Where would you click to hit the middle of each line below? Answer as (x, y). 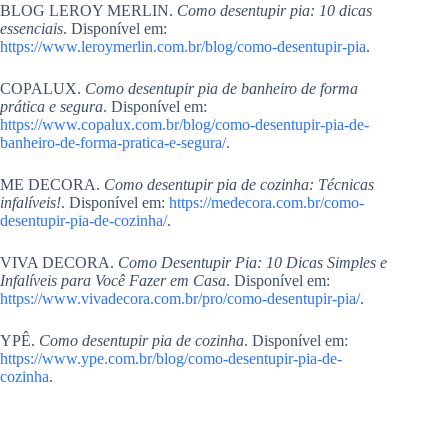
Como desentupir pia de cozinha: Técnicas (239, 185)
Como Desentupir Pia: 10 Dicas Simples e (252, 263)
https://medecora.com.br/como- (266, 203)
